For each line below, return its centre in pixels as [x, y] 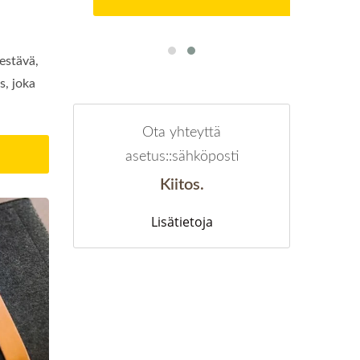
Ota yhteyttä [182, 133]
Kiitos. [182, 185]
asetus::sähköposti [182, 157]
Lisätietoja [182, 222]
